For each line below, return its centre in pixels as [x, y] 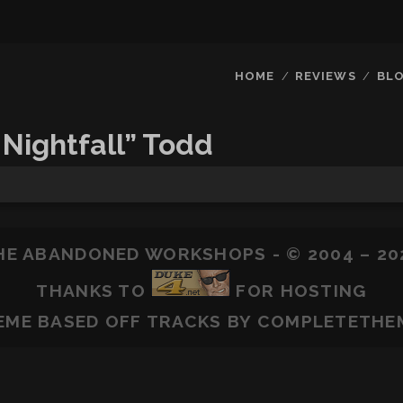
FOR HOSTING [299, 291]
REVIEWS [326, 76]
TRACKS [184, 321]
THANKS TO [94, 291]
